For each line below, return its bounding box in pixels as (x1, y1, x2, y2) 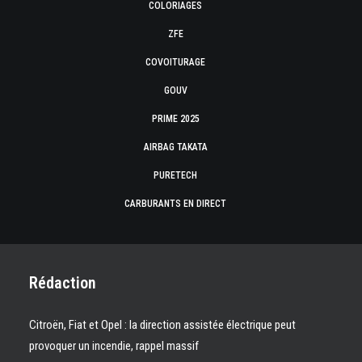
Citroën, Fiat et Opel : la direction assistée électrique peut (29, 318, 296, 332)
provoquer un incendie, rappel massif (29, 339, 199, 353)
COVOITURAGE (145, 57, 205, 68)
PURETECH (154, 170, 197, 181)
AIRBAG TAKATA (143, 141, 208, 153)
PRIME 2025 (151, 113, 200, 124)
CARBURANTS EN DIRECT (124, 198, 226, 209)
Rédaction (29, 273, 96, 293)
